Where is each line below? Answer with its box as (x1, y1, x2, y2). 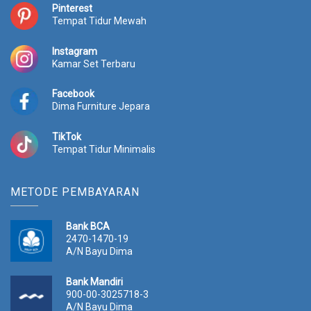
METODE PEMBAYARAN (10, 185, 140, 199)
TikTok (52, 131, 81, 142)
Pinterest (52, 3, 92, 15)
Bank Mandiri (66, 276, 123, 287)
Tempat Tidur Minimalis (52, 143, 155, 155)
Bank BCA (66, 220, 110, 232)
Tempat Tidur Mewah (52, 15, 146, 27)
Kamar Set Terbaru (52, 58, 135, 69)
